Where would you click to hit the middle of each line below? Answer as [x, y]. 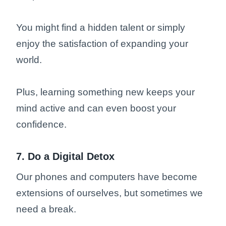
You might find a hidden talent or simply [101, 28]
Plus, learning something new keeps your [105, 92]
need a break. [47, 209]
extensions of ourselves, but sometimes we [109, 193]
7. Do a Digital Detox [65, 157]
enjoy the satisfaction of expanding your [102, 44]
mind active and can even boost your [96, 108]
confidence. [41, 125]
